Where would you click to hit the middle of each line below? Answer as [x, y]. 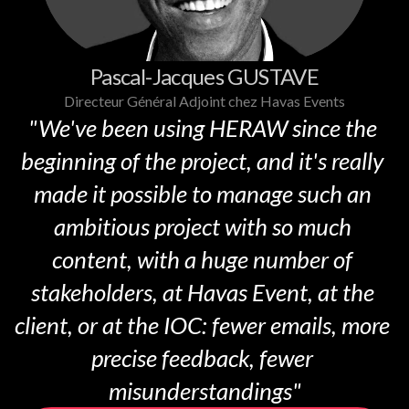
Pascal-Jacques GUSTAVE [204, 76]
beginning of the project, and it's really [202, 161]
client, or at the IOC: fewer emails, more [202, 325]
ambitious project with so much [202, 226]
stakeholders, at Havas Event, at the [202, 292]
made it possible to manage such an [202, 194]
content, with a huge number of [202, 259]
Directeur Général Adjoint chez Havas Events [204, 101]
